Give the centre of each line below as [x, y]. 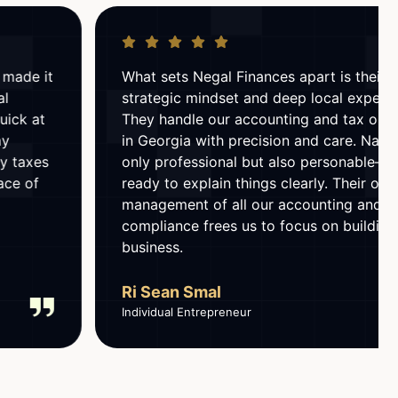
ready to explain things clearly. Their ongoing [191, 183]
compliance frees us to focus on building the [190, 225]
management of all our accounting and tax [183, 204]
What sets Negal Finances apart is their [171, 76]
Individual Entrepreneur [104, 311]
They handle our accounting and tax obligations [200, 119]
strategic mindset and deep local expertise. [186, 97]
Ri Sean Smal [89, 291]
